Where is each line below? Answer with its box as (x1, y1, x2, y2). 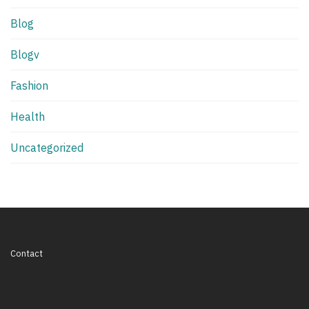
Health (10, 109, 45, 123)
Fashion (10, 78, 48, 92)
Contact (10, 247, 43, 259)
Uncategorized (10, 140, 83, 154)
